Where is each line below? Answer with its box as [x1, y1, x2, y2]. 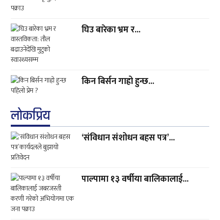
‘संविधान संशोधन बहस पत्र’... [82, 131, 175, 146]
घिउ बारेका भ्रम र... [82, 23, 141, 38]
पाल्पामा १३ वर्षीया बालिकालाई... [82, 172, 189, 187]
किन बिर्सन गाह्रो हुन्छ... [82, 74, 155, 89]
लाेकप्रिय [11, 107, 51, 125]
